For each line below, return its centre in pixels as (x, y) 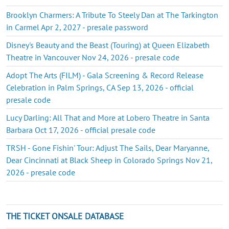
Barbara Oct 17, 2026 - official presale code (81, 130)
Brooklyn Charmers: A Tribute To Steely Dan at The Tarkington (112, 15)
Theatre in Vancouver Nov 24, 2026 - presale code (93, 57)
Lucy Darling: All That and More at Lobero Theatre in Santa (108, 117)
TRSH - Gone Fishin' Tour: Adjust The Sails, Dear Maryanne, (108, 147)
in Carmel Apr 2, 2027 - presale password (77, 27)
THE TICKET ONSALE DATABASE (65, 216)
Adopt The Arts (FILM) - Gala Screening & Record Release (105, 75)
